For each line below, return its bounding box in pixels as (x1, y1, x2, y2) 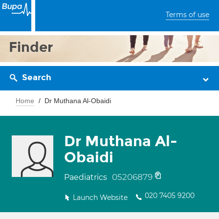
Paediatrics (64, 173, 109, 182)
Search (22, 72, 51, 83)
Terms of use (166, 10, 209, 19)
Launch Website (73, 193, 128, 202)
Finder (9, 39, 53, 56)
